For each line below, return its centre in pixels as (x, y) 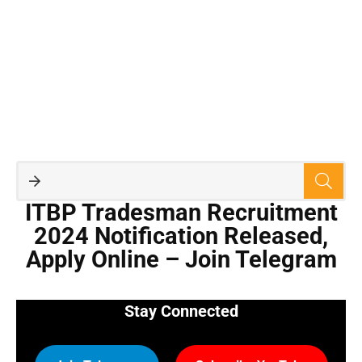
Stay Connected (181, 311)
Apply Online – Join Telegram (181, 259)
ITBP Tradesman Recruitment (181, 213)
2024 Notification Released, (181, 236)
